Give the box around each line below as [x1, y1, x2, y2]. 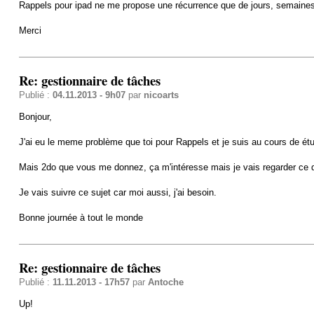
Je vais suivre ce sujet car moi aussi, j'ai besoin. [18, 186, 217, 198]
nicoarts [143, 89, 179, 100]
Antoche [147, 276, 184, 287]
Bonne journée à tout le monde [18, 212, 143, 223]
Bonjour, [18, 111, 52, 122]
